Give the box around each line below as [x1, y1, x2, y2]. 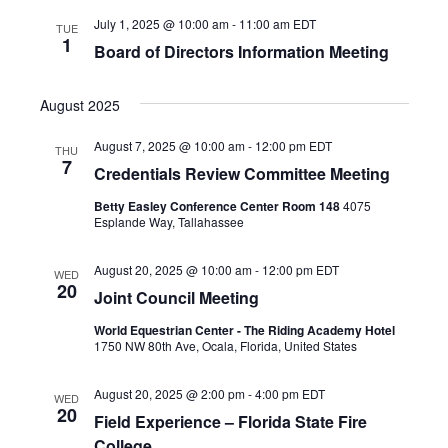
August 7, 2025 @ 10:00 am [93, 137, 245, 154]
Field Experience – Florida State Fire [93, 410, 367, 433]
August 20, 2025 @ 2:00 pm [93, 385, 245, 402]
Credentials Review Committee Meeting [93, 162, 390, 185]
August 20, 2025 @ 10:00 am [93, 261, 252, 278]
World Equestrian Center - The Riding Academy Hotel [93, 321, 395, 339]
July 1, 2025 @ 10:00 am [93, 15, 229, 32]
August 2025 [39, 95, 120, 115]
